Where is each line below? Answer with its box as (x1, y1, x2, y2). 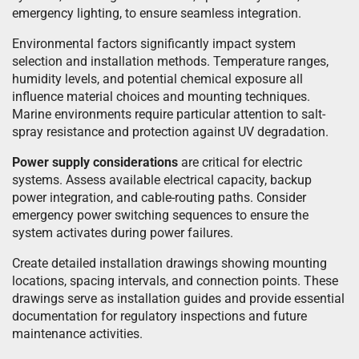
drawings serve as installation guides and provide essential (12, 291, 345, 306)
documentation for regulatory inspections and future (12, 309, 307, 324)
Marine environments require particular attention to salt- (12, 107, 325, 122)
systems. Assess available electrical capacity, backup (12, 172, 312, 188)
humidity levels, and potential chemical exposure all (12, 71, 303, 87)
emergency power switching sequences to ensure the (12, 208, 309, 223)
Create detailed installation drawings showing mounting (12, 256, 327, 271)
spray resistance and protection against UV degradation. (12, 124, 329, 139)
